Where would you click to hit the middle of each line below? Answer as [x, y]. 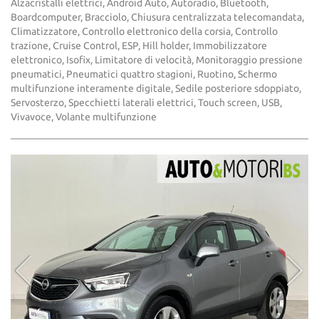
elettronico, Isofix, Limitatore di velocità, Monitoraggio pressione [157, 60]
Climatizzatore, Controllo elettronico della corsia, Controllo [144, 32]
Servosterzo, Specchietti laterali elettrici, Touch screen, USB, [146, 103]
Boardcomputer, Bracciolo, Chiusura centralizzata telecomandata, [157, 17]
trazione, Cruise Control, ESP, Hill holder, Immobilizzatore [139, 46]
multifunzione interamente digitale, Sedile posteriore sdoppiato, [156, 89]
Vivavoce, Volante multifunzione [84, 117]
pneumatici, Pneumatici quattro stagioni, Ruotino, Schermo [144, 74]
